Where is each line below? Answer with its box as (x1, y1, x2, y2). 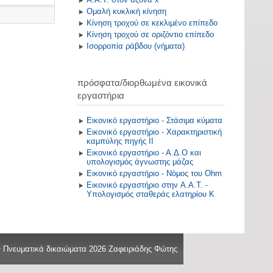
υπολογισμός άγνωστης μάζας (86, 157, 193, 167)
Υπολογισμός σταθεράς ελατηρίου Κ (86, 190, 214, 199)
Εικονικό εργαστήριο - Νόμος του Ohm (86, 169, 222, 179)
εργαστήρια (77, 90, 124, 101)
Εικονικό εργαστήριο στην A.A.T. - (86, 180, 208, 190)
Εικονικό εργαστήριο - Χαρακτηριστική (86, 127, 222, 137)
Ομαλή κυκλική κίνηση (86, 7, 166, 16)
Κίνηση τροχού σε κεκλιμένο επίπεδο (86, 18, 218, 28)
